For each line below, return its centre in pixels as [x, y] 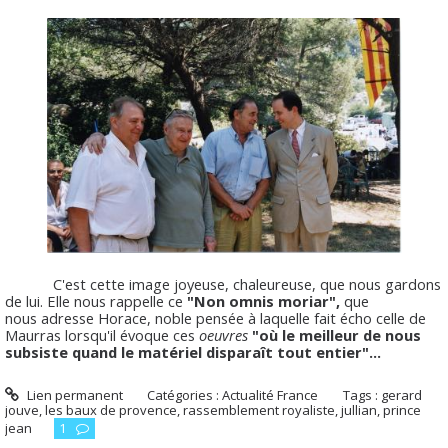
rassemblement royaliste [259, 410]
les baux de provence [111, 410]
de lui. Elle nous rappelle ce [96, 300]
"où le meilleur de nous [336, 334]
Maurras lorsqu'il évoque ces [102, 334]
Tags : [362, 395]
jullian [359, 410]
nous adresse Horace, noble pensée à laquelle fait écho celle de [215, 317]
